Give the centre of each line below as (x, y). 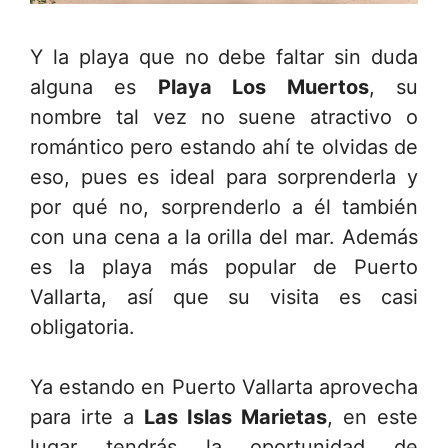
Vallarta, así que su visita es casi (224, 297)
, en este (372, 417)
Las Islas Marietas (235, 417)
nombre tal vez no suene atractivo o (224, 117)
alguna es (94, 87)
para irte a (87, 417)
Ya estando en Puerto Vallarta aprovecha (224, 387)
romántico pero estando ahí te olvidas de (224, 147)
